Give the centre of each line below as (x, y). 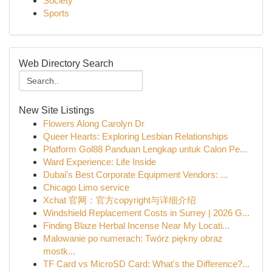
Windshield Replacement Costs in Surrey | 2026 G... (146, 213)
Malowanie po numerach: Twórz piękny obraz (133, 238)
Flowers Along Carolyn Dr (94, 124)
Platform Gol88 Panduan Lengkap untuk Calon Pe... (145, 149)
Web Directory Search (66, 63)
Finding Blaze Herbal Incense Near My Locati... (136, 226)
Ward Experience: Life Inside (100, 162)
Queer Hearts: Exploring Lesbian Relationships (136, 136)
